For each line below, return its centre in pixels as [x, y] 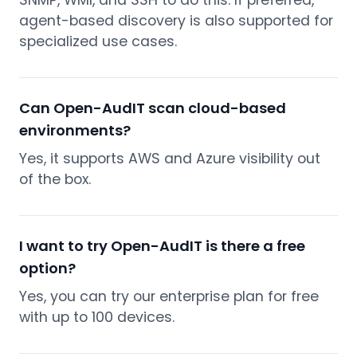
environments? [75, 131]
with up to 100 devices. [97, 318]
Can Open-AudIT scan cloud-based [153, 108]
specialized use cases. [98, 42]
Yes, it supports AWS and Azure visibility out [170, 159]
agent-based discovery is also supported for [176, 21]
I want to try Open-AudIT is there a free [162, 246]
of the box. [55, 180]
